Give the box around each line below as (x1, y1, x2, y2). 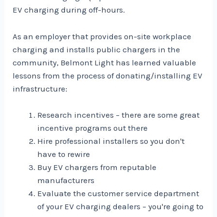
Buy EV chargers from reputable (37, 162, 157, 172)
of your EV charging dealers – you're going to (37, 201, 204, 211)
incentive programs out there (37, 123, 148, 133)
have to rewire (37, 149, 91, 159)
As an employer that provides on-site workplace (13, 31, 192, 41)
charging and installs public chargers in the (13, 44, 181, 54)
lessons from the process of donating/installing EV (13, 70, 203, 80)
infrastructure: (13, 83, 68, 93)
